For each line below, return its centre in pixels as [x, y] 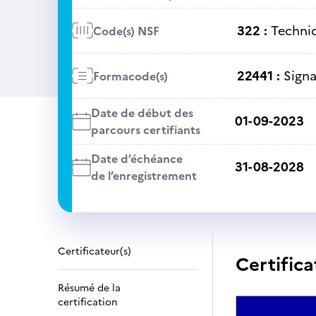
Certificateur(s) [95, 251]
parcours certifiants [145, 130]
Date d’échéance [136, 159]
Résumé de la [89, 288]
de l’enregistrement [144, 176]
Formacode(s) [130, 76]
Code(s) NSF [126, 31]
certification [88, 302]
